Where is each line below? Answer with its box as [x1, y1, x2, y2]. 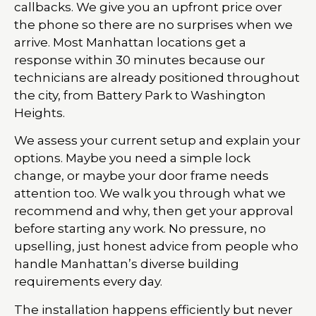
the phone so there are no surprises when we [14, 18, 293, 32]
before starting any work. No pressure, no [14, 221, 266, 236]
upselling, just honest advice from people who [14, 239, 298, 254]
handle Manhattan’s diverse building [14, 257, 239, 272]
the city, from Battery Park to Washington [14, 88, 266, 102]
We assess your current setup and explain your [14, 133, 300, 148]
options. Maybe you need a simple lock [14, 151, 250, 166]
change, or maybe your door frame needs [14, 169, 269, 183]
